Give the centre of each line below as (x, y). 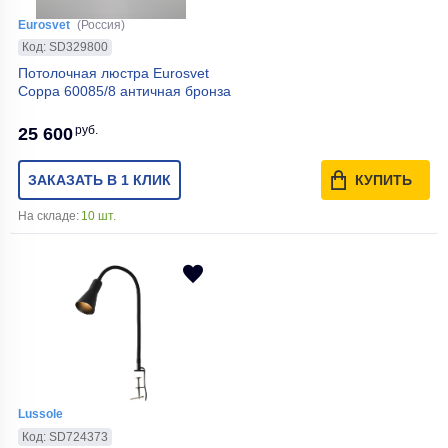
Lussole (40, 414)
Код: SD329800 (65, 47)
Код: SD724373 (65, 437)
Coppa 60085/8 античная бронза (124, 91)
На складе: (48, 216)
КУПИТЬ (383, 180)
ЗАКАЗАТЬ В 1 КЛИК (99, 180)
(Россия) (101, 24)
